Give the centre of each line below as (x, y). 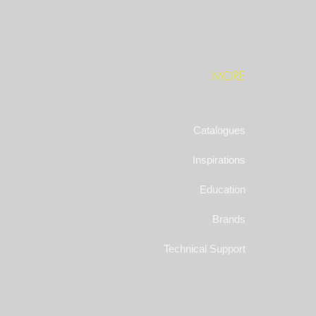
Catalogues (219, 130)
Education (223, 189)
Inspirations (219, 160)
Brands (229, 219)
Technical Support (205, 249)
